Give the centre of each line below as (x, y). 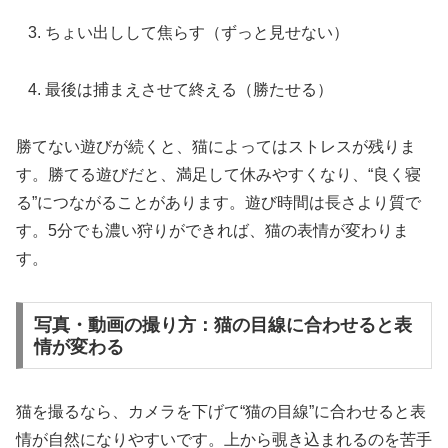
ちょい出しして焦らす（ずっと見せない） (197, 33)
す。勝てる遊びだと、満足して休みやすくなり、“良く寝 (218, 174)
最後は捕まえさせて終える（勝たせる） (189, 90)
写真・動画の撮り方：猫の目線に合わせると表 (222, 324)
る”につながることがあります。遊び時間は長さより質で (218, 202)
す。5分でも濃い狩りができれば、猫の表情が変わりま (212, 230)
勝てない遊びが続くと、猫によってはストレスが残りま (216, 146)
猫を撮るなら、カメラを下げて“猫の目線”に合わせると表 (221, 412)
